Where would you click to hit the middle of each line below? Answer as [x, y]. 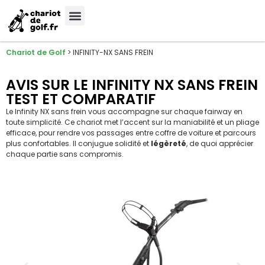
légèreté [169, 144]
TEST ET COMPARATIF [81, 99]
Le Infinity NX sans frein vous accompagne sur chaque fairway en [124, 112]
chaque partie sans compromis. [65, 154]
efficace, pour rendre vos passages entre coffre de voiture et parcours [131, 133]
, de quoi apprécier [220, 144]
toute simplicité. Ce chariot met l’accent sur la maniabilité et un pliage [132, 122]
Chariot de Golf [36, 52]
